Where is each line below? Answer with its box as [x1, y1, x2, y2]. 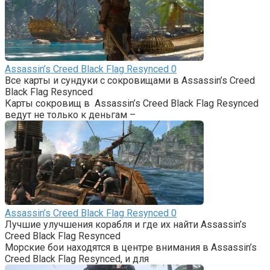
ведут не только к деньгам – [5, 108, 136, 121]
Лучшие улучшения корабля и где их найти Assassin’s [5, 218, 246, 230]
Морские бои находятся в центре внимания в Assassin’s [5, 241, 257, 253]
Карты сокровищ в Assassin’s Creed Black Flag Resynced [5, 97, 259, 109]
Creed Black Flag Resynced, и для [5, 253, 149, 265]
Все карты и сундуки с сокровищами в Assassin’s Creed [5, 74, 255, 86]
